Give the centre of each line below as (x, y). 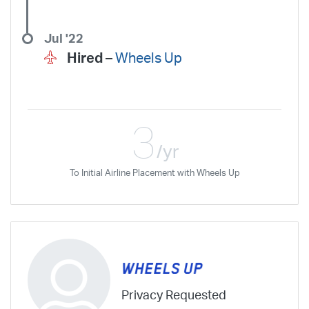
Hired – (91, 58)
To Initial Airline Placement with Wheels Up (154, 173)
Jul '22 (64, 39)
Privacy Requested (174, 296)
